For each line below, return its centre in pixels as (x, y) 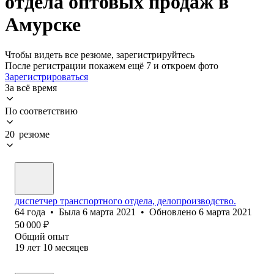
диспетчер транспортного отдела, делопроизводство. (125, 201)
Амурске (43, 25)
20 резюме (27, 134)
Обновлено (174, 212)
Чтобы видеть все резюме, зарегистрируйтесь (100, 54)
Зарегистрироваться (46, 76)
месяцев (72, 247)
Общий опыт (42, 236)
